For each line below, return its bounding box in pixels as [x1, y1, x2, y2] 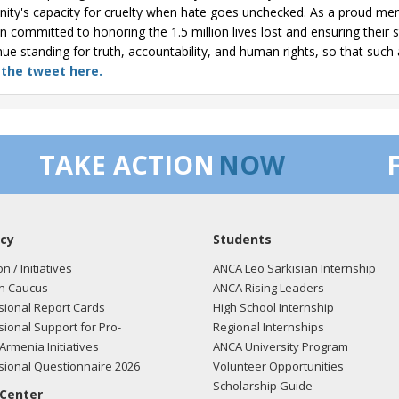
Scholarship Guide [213, 378, 313, 394]
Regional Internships [213, 319, 324, 335]
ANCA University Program [213, 338, 348, 354]
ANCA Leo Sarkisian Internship [213, 260, 376, 276]
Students [213, 231, 272, 248]
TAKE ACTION [39, 147, 215, 182]
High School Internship [213, 299, 334, 315]
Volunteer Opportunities [213, 358, 344, 374]
